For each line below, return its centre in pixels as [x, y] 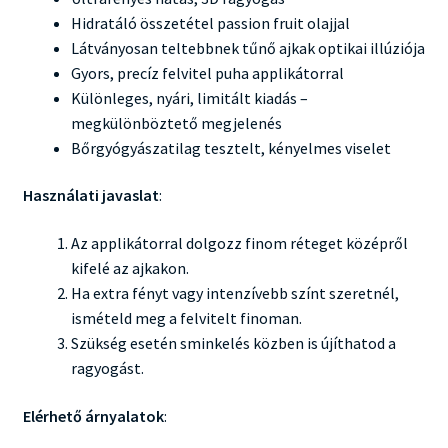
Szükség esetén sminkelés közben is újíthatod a [233, 343]
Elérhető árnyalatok [93, 415]
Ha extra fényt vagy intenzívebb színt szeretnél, [234, 293]
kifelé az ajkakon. [129, 268]
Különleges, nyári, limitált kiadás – [189, 97]
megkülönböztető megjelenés [176, 122]
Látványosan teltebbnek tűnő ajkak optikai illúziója [247, 47]
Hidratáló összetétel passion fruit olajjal [210, 22]
